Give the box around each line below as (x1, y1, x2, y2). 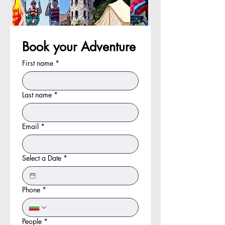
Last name (22, 90, 52, 99)
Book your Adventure (22, 39, 136, 55)
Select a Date (22, 153, 61, 163)
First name (22, 58, 53, 68)
